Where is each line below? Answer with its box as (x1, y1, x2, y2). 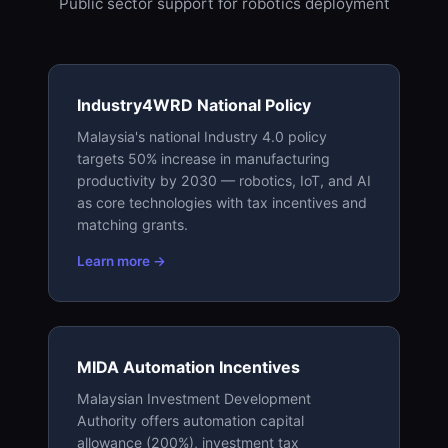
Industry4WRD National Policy (77, 94, 311, 115)
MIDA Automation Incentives (77, 356, 300, 377)
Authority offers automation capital (77, 411, 304, 429)
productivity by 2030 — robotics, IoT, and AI (77, 171, 371, 189)
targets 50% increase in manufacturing (77, 149, 330, 167)
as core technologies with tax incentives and (77, 193, 367, 211)
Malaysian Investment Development (77, 389, 311, 407)
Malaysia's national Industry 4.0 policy (77, 127, 327, 145)
